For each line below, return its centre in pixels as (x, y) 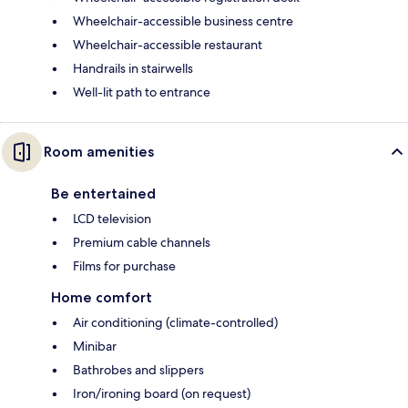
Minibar (95, 346)
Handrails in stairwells (133, 68)
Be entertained (103, 193)
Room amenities (99, 151)
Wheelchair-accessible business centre (183, 20)
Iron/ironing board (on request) (162, 393)
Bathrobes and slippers (138, 369)
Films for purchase (124, 265)
